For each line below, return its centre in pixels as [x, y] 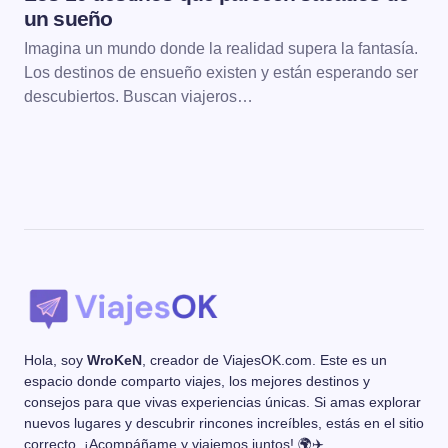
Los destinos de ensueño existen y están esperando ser [221, 73]
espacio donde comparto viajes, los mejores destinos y [197, 381]
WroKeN [114, 360]
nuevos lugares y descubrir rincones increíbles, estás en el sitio [224, 423]
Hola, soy [55, 360]
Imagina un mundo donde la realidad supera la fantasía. [221, 49]
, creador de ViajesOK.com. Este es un [264, 360]
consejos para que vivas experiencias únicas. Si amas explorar [222, 402]
